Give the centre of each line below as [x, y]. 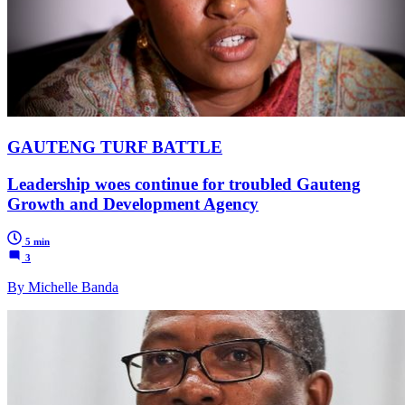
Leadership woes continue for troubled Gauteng [184, 184]
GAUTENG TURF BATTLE [115, 146]
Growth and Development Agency [133, 203]
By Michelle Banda [63, 287]
